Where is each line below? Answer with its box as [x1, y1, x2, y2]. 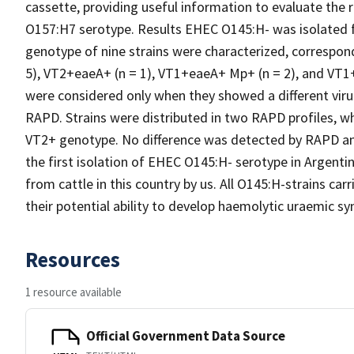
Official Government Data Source [86, 326, 285, 345]
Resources [25, 246, 120, 273]
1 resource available [25, 284, 122, 299]
